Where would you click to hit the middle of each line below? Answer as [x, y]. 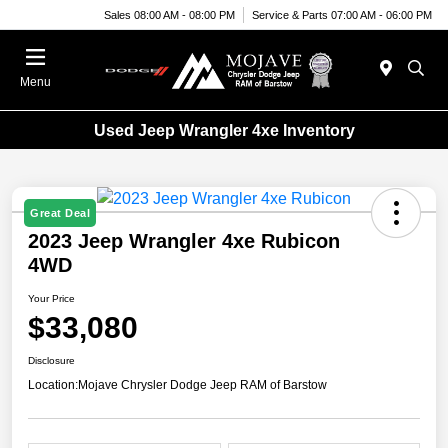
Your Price [51, 299]
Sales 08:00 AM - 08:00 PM [169, 14]
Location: [53, 385]
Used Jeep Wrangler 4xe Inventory [224, 130]
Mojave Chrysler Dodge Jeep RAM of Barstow [202, 385]
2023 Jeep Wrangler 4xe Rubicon [184, 241]
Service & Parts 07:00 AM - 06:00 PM [342, 14]
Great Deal [60, 213]
